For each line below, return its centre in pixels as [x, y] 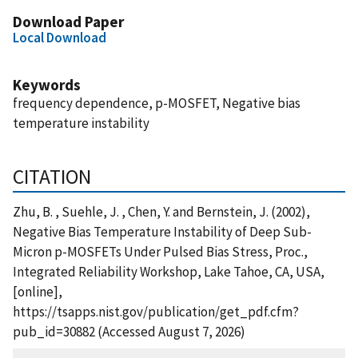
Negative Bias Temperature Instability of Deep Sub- [162, 231]
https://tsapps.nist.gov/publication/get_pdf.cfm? [156, 311]
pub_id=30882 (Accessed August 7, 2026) [129, 331]
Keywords [47, 84]
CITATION [52, 176]
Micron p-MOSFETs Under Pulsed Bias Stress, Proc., [160, 251]
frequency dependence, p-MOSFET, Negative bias [157, 103]
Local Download [60, 37]
